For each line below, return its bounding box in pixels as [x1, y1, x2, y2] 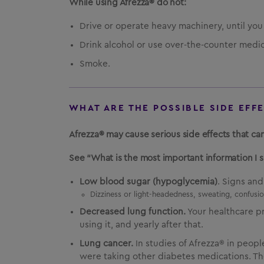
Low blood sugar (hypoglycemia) [80, 177, 217, 186]
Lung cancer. [80, 239, 133, 248]
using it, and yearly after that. [80, 220, 203, 229]
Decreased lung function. [80, 207, 186, 216]
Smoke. [80, 60, 110, 68]
